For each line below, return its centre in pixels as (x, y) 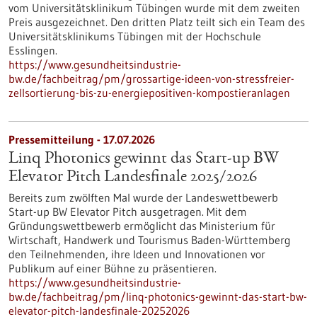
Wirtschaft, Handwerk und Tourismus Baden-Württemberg (150, 240)
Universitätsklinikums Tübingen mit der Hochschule (135, 36)
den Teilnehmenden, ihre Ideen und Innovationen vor (137, 254)
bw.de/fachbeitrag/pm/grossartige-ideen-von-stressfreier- (151, 79)
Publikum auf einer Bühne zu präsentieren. (113, 268)
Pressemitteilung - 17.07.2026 (82, 139)
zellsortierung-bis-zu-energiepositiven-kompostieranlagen (149, 93)
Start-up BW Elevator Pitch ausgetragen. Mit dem (128, 212)
